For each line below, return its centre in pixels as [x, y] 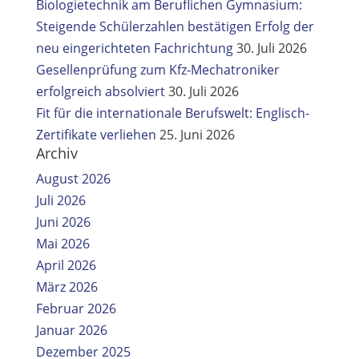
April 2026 [66, 265]
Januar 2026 [71, 330]
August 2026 [73, 179]
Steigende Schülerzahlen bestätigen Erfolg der [175, 26]
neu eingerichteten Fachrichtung [134, 48]
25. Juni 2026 [197, 135]
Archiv [56, 153]
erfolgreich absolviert [100, 91]
